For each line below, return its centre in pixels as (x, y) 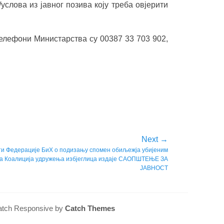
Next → (155, 139)
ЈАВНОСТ (154, 168)
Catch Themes (90, 208)
